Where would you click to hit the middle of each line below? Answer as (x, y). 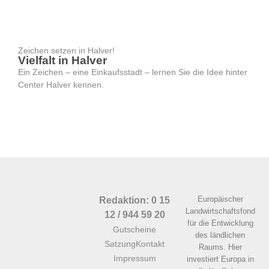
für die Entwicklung (220, 223)
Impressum (134, 258)
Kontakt (150, 244)
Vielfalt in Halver (62, 61)
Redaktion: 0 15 (134, 201)
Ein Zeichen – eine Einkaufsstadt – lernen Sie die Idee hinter (133, 72)
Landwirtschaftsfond (220, 211)
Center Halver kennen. (61, 85)
